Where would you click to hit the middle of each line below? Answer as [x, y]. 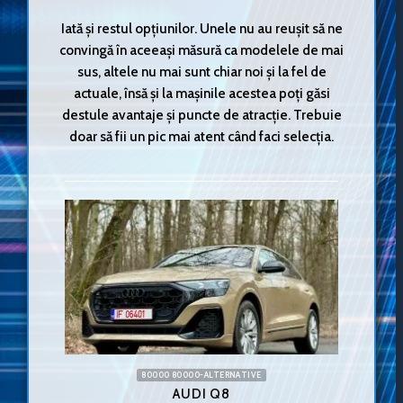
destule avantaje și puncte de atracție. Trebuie [201, 114]
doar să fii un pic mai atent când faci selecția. [201, 136]
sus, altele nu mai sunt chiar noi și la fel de [201, 71]
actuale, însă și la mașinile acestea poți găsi [201, 93]
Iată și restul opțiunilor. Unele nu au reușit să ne [201, 28]
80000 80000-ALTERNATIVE [201, 375]
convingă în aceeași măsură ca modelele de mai [201, 49]
